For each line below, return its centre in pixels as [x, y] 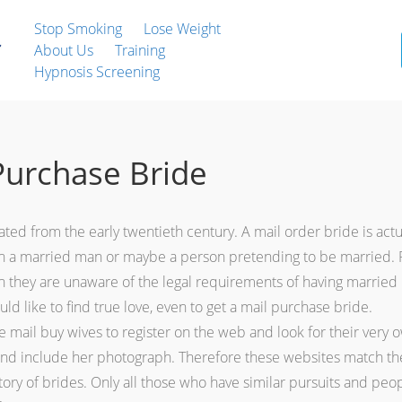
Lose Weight [182, 29]
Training [140, 50]
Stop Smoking [78, 29]
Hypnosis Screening [97, 72]
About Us [64, 50]
